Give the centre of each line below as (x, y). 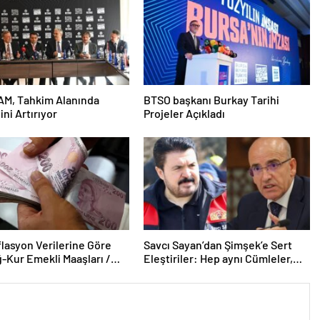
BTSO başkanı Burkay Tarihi (211, 100)
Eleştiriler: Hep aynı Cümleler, (218, 258)
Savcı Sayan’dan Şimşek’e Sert (217, 245)
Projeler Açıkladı (184, 113)
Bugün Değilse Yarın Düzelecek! (222, 272)
